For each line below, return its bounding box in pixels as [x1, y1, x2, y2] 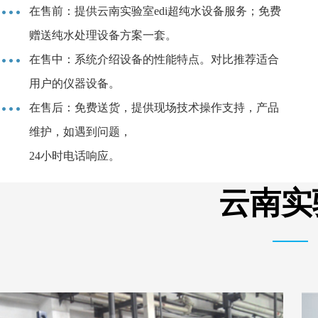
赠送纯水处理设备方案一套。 [29, 29, 177, 42]
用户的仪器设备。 [29, 77, 120, 90]
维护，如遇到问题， [29, 126, 131, 138]
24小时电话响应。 [29, 150, 120, 163]
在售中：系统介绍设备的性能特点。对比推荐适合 [29, 53, 279, 66]
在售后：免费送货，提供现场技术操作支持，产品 [29, 102, 279, 114]
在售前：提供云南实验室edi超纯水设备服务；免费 [29, 5, 281, 18]
